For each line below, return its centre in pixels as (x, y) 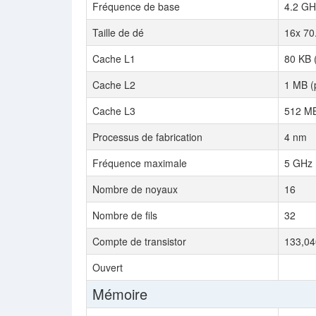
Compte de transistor (139, 241)
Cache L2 (114, 85)
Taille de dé (118, 32)
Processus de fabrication (147, 137)
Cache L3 (114, 111)
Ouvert (108, 267)
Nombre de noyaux (135, 189)
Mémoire (120, 294)
